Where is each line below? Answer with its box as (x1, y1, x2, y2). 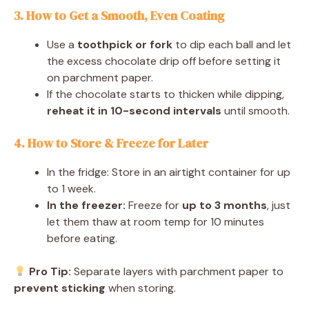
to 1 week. (47, 181, 96, 196)
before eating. (47, 230, 117, 246)
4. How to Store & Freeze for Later (14, 134, 208, 152)
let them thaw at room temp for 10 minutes (47, 214, 264, 229)
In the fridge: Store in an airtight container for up (47, 164, 290, 179)
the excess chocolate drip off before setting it (47, 53, 281, 68)
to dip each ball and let (172, 37, 291, 52)
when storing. (106, 280, 176, 295)
